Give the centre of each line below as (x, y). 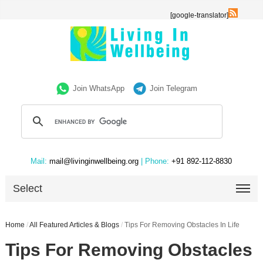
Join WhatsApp (99, 88)
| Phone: (155, 161)
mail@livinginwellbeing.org (94, 161)
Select (28, 188)
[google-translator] (200, 15)
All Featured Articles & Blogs (74, 225)
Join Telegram (174, 88)
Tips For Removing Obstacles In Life (182, 225)
